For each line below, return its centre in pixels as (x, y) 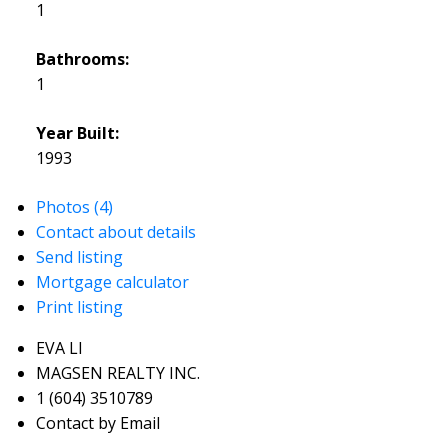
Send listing (79, 257)
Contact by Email (97, 423)
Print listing (79, 307)
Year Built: (77, 133)
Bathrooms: (82, 59)
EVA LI (59, 348)
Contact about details (115, 232)
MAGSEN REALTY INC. (117, 373)
